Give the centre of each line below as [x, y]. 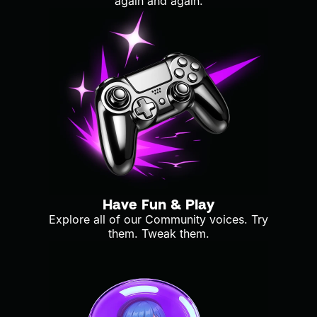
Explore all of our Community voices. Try [158, 219]
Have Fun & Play [158, 203]
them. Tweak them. [158, 233]
